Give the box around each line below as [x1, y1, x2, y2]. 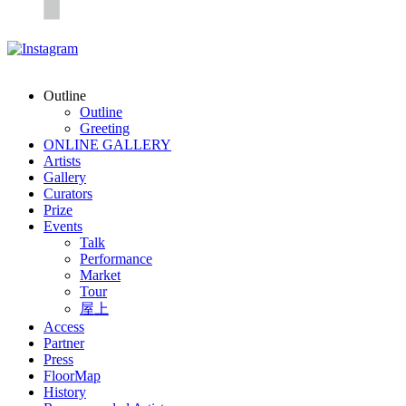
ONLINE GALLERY [43, 136, 171, 152]
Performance [80, 250, 152, 266]
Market [80, 266, 121, 283]
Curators [43, 185, 92, 201]
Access [43, 318, 84, 334]
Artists [43, 152, 81, 169]
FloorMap [43, 367, 101, 383]
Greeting [80, 120, 130, 136]
